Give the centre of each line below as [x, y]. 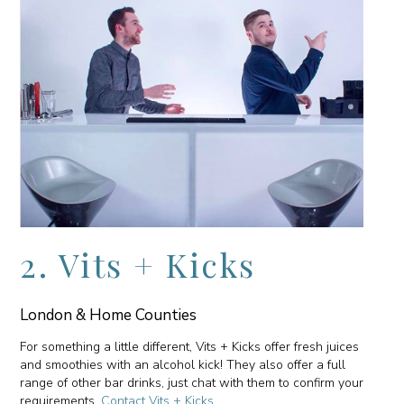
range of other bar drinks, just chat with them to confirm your [192, 382]
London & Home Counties [109, 315]
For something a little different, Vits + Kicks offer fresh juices [190, 346]
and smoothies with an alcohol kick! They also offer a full [183, 364]
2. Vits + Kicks [138, 264]
